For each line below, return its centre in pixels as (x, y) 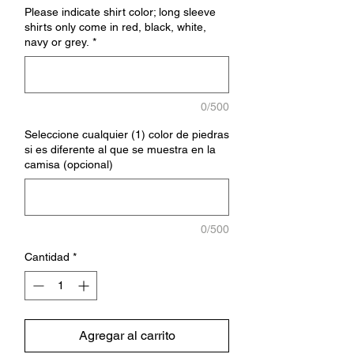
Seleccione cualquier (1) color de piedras (127, 134)
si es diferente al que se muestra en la (120, 149)
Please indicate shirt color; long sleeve (120, 12)
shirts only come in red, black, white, (115, 27)
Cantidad (47, 257)
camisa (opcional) (69, 164)
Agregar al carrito (127, 335)
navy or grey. (57, 42)
